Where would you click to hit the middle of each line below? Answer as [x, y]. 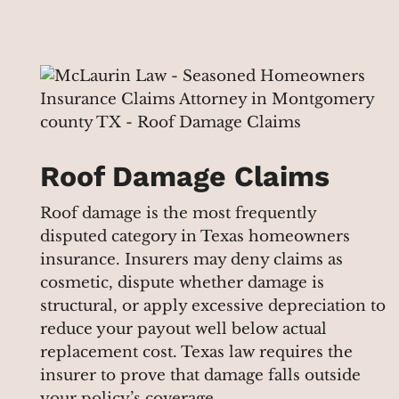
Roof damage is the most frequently [178, 213]
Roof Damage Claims [185, 176]
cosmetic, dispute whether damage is [182, 282]
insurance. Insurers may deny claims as [191, 259]
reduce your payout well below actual [183, 329]
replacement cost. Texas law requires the [196, 352]
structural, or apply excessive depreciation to [213, 305]
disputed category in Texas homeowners [195, 236]
